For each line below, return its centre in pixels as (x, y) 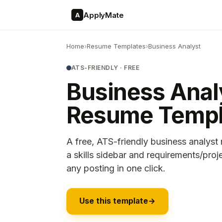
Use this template (114, 201)
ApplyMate (104, 15)
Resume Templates (116, 46)
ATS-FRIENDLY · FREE (106, 68)
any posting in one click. (116, 168)
